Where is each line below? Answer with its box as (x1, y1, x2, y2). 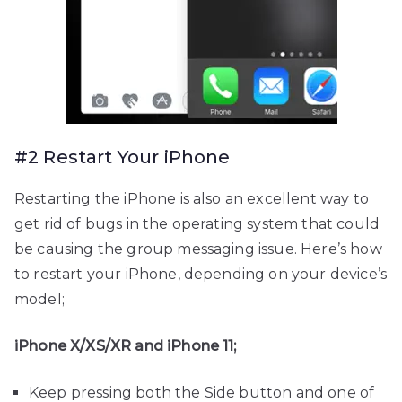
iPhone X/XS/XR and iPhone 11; (14, 337, 237, 355)
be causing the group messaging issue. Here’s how (14, 240, 382, 258)
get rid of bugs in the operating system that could (14, 215, 380, 233)
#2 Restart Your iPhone (14, 146, 231, 169)
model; (14, 291, 65, 309)
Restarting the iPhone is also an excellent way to (14, 190, 369, 208)
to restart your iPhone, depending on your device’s (14, 266, 388, 284)
